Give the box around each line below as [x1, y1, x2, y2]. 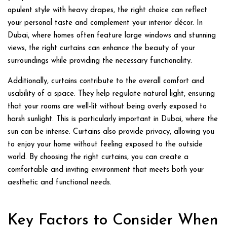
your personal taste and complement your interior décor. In [8, 19, 203, 27]
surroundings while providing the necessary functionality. [8, 57, 192, 65]
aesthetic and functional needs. [8, 178, 111, 186]
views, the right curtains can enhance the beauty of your [8, 44, 195, 52]
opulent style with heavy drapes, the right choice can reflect [8, 6, 207, 14]
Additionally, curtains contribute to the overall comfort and [8, 77, 204, 85]
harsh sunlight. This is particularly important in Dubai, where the [8, 115, 218, 123]
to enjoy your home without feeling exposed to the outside [8, 140, 203, 148]
